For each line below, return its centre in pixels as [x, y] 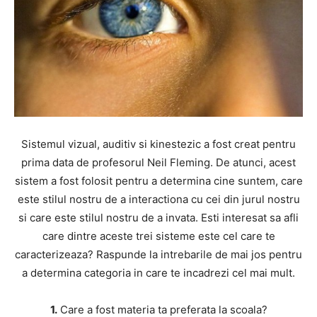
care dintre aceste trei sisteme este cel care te [158, 236]
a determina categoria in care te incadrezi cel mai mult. [158, 273]
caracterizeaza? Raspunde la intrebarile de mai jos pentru [158, 255]
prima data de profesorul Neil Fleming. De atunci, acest [158, 163]
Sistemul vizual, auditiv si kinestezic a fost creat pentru [158, 144]
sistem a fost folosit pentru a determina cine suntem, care [158, 181]
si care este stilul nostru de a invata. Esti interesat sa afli [158, 218]
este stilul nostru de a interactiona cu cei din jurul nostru [158, 200]
